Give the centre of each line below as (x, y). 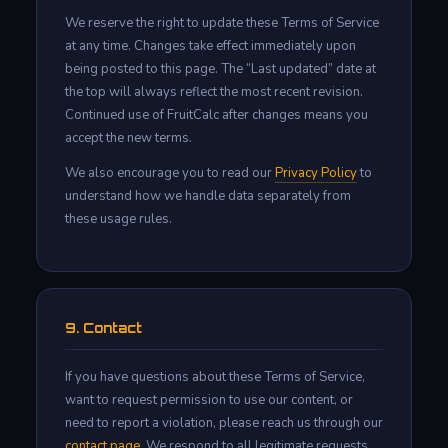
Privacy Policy (316, 172)
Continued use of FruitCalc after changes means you (216, 114)
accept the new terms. (128, 137)
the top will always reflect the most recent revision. (214, 91)
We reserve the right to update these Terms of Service (222, 22)
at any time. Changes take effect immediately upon (210, 45)
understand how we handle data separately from (208, 195)
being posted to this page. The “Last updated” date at (220, 68)
